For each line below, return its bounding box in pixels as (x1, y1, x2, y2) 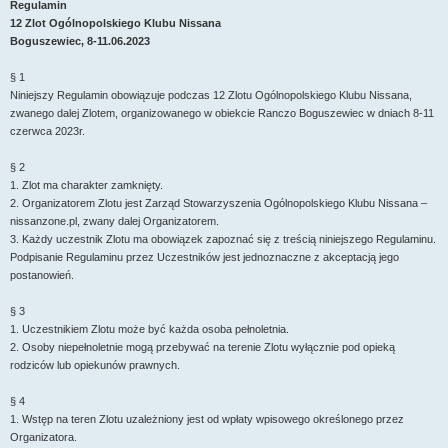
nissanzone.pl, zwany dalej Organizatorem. (10, 214, 219, 227)
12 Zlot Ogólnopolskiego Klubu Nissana (10, 16, 221, 29)
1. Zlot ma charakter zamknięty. (10, 178, 163, 191)
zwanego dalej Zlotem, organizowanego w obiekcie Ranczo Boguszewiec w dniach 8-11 (10, 106, 434, 119)
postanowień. (10, 268, 74, 281)
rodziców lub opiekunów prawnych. (10, 358, 180, 371)
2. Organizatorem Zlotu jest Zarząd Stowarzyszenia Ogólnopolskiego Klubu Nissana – (10, 196, 427, 209)
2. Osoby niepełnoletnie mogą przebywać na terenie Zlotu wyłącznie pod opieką (10, 340, 395, 353)
